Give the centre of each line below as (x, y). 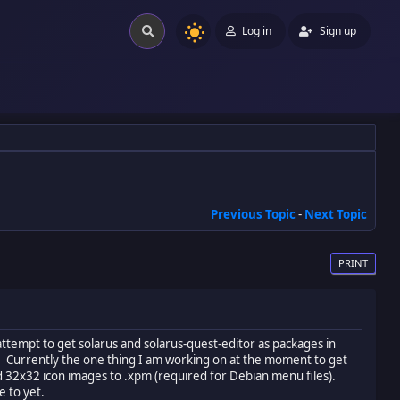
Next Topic (336, 214)
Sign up (338, 31)
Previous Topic (253, 214)
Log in (257, 31)
